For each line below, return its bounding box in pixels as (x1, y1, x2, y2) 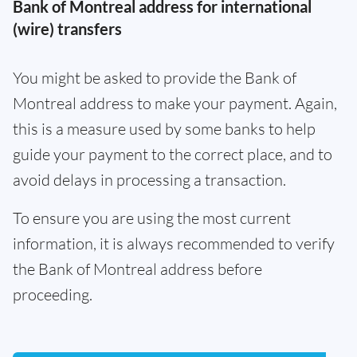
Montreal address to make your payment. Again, (13, 92, 337, 113)
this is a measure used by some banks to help (13, 118, 316, 139)
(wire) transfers (13, 18, 122, 38)
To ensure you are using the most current (13, 207, 291, 228)
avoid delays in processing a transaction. (13, 169, 286, 190)
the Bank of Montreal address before (13, 258, 262, 279)
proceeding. (13, 284, 92, 304)
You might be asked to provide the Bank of (13, 67, 296, 88)
